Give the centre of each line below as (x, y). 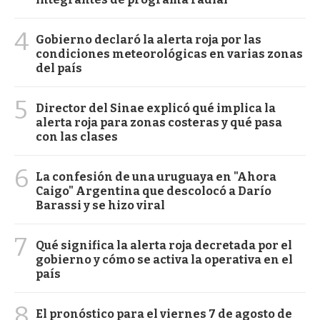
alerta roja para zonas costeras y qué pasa (159, 123)
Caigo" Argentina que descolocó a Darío (154, 191)
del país (59, 69)
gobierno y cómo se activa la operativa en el (164, 260)
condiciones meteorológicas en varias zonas (169, 54)
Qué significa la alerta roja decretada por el (164, 246)
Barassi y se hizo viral (100, 206)
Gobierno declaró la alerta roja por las (149, 40)
